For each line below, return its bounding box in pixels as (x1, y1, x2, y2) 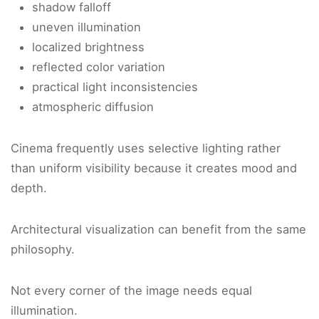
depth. (11, 181, 47, 196)
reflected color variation (32, 60, 165, 75)
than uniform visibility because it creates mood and (11, 161, 297, 176)
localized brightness (32, 40, 145, 55)
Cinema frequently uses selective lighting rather (11, 141, 281, 156)
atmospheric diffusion (32, 100, 154, 115)
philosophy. (11, 242, 75, 257)
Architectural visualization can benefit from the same (11, 222, 306, 237)
